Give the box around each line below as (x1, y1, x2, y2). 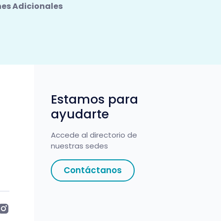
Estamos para (50, 90, 138, 108)
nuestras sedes (50, 140, 108, 151)
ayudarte (50, 105, 109, 123)
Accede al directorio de (50, 129, 137, 140)
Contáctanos (63, 164, 122, 176)
